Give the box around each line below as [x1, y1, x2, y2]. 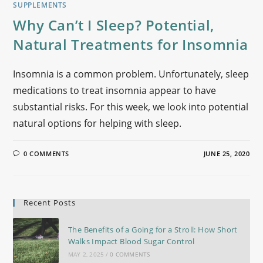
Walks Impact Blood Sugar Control [68, 236, 195, 247]
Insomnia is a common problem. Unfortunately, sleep [13, 68, 249, 81]
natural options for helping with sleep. [13, 117, 182, 130]
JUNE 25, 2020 [203, 149, 250, 159]
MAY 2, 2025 [68, 250, 104, 259]
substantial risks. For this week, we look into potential [13, 100, 249, 114]
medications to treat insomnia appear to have [13, 84, 217, 97]
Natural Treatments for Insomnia [13, 35, 249, 55]
